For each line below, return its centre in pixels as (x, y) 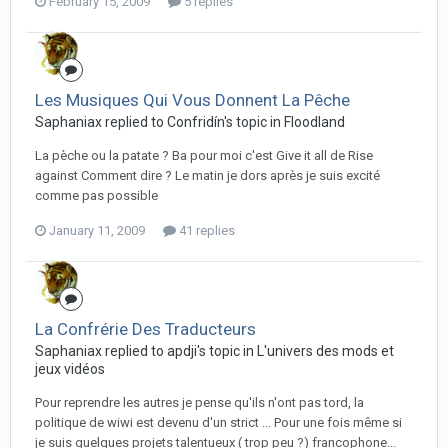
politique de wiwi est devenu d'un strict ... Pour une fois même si (218, 422)
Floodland (314, 122)
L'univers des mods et (325, 351)
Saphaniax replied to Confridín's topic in (159, 122)
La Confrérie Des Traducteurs (145, 329)
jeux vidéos (70, 369)
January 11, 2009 (97, 230)
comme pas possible (96, 195)
